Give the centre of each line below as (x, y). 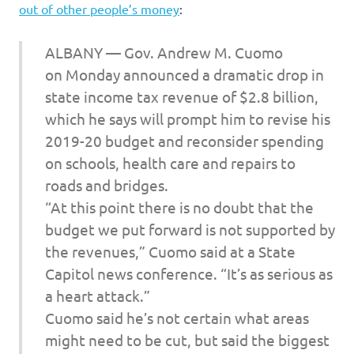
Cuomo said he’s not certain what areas (177, 317)
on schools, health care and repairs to (170, 162)
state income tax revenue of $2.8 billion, (181, 96)
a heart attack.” (97, 295)
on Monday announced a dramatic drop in (184, 74)
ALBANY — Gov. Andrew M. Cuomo (164, 52)
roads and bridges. (106, 185)
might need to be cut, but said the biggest (187, 339)
